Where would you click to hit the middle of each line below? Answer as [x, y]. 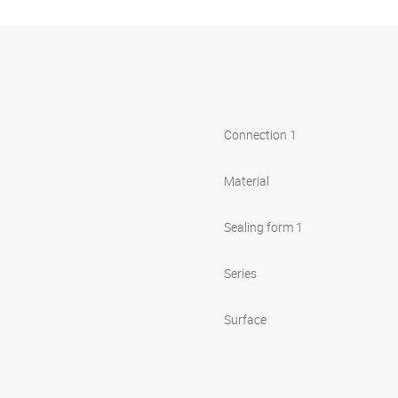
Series [240, 274]
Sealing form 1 [263, 227]
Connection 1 [260, 135]
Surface [245, 320]
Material [247, 181]
